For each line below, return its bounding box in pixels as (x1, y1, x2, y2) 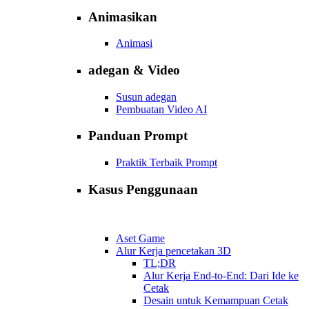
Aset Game (116, 232, 165, 244)
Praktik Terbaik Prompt (116, 157, 217, 169)
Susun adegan (116, 90, 177, 103)
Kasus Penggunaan (88, 181, 198, 197)
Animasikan (88, 9, 157, 24)
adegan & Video (88, 63, 180, 77)
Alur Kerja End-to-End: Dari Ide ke (143, 269, 299, 281)
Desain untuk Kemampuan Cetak (143, 294, 288, 306)
